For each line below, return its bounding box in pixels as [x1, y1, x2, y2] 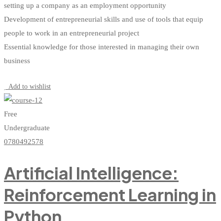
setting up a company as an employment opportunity [4, 1, 166, 10]
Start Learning [10, 70, 50, 78]
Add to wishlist [8, 83, 51, 91]
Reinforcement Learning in [4, 184, 216, 206]
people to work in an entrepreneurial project [4, 29, 139, 37]
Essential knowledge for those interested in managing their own [4, 43, 199, 51]
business [4, 57, 30, 65]
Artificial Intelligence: [4, 162, 179, 184]
